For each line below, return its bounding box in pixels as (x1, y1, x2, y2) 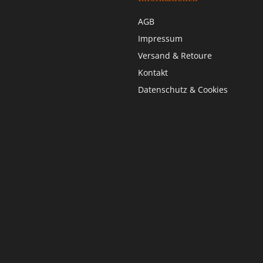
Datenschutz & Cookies (138, 84, 228, 96)
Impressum (138, 33, 183, 45)
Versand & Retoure (138, 50, 212, 62)
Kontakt (138, 67, 168, 79)
